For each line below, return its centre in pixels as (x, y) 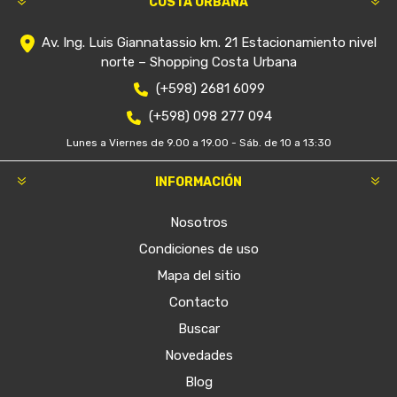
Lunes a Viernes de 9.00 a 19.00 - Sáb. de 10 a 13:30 (198, 142)
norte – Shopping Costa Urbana (198, 62)
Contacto (198, 302)
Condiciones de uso (198, 249)
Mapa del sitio (198, 275)
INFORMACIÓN (198, 182)
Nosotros (198, 222)
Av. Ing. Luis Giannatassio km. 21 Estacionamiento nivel (209, 42)
